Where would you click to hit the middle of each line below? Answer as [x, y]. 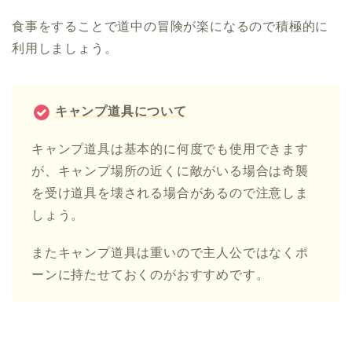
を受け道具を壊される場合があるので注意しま [170, 193]
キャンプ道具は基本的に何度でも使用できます [170, 149]
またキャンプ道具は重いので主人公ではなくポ [170, 253]
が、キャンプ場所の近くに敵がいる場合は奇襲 [170, 171]
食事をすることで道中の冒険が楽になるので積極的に [170, 27]
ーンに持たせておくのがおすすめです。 [150, 275]
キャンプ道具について [121, 112]
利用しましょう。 [65, 49]
